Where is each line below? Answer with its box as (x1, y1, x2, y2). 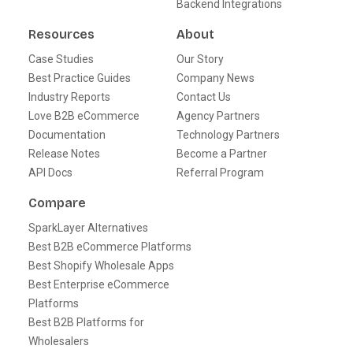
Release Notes (28, 147, 100, 160)
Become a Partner (176, 147, 267, 160)
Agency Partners (176, 109, 260, 122)
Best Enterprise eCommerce (28, 277, 169, 291)
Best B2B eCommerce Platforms (28, 240, 191, 253)
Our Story (176, 52, 224, 65)
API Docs (28, 165, 72, 179)
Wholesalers (28, 334, 89, 347)
